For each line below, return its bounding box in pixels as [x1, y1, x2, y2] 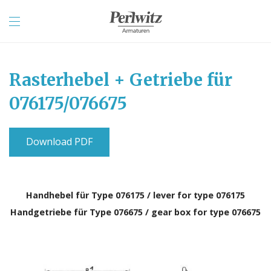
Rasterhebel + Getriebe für [9, 69, 232, 91]
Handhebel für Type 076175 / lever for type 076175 [26, 189, 245, 201]
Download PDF [26, 135, 93, 148]
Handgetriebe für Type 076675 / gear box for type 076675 [10, 206, 261, 218]
